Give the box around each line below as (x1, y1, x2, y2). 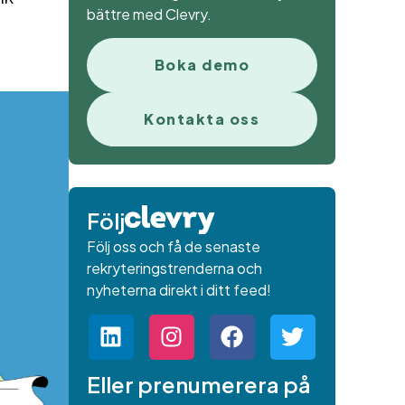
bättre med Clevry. (86, 4, 212, 24)
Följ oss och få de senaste (86, 237, 260, 257)
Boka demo (154, 55, 250, 75)
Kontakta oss (144, 109, 260, 129)
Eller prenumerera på (86, 370, 311, 398)
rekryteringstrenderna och (86, 259, 262, 278)
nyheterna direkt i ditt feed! (86, 280, 271, 300)
